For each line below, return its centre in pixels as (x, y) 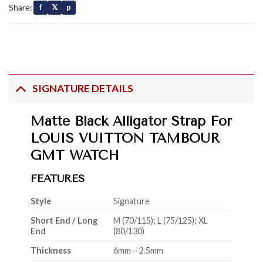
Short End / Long (64, 221)
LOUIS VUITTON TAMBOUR (125, 138)
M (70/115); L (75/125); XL (160, 221)
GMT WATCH (75, 155)
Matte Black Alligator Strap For (131, 121)
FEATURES (57, 179)
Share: (21, 7)
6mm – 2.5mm (138, 251)
